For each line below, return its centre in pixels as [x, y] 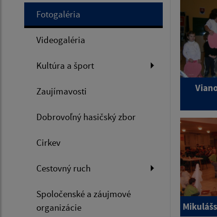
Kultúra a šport [65, 65]
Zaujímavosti [62, 91]
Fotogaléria [58, 14]
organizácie [59, 207]
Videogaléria [61, 39]
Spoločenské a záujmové [84, 194]
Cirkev [48, 142]
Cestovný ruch [63, 168]
